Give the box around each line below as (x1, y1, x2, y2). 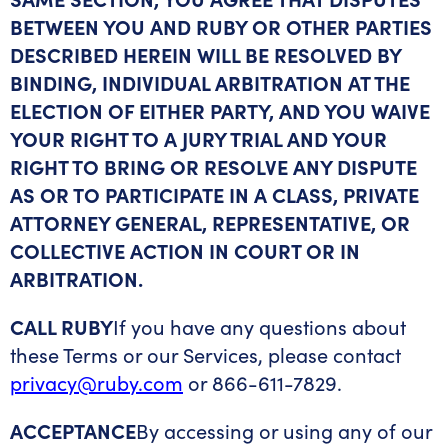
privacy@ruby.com (10, 369, 183, 396)
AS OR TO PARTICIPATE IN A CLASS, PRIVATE (10, 181, 419, 208)
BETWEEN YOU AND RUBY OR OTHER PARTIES (10, 13, 432, 40)
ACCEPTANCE (10, 417, 136, 444)
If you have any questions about (113, 313, 406, 340)
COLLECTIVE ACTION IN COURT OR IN (10, 237, 360, 264)
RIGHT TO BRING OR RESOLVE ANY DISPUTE (10, 153, 417, 180)
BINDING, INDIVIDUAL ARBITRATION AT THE (10, 69, 410, 96)
